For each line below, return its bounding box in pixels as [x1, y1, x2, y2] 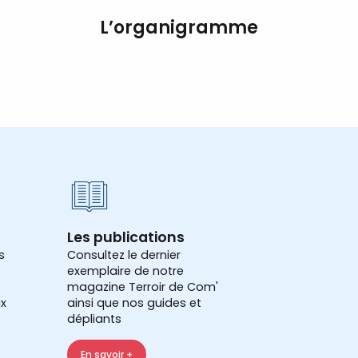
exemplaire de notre [67, 263, 184, 280]
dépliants [67, 311, 121, 328]
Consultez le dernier [67, 247, 181, 264]
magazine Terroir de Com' [67, 279, 218, 296]
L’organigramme [100, 15, 258, 41]
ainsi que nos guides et [67, 295, 201, 312]
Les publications [67, 228, 185, 248]
